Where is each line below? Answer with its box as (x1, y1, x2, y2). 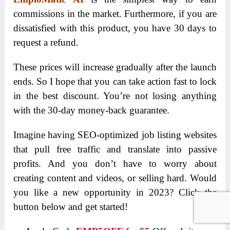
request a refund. (13, 37, 79, 48)
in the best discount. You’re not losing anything (13, 90, 217, 102)
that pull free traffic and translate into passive (13, 144, 217, 155)
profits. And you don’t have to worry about (13, 158, 217, 169)
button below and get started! (13, 201, 128, 213)
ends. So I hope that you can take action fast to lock (13, 76, 217, 87)
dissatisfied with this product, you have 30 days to (13, 23, 217, 34)
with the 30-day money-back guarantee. (13, 105, 170, 116)
